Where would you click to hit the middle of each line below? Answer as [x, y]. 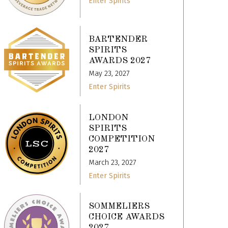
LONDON [109, 118]
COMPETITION [122, 139]
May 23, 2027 [109, 74]
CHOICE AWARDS [127, 217]
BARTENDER [118, 40]
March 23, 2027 [112, 162]
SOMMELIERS [119, 207]
